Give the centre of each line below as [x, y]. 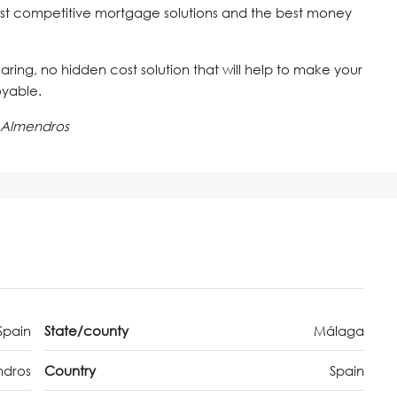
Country [70, 371]
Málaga [339, 331]
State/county [86, 331]
